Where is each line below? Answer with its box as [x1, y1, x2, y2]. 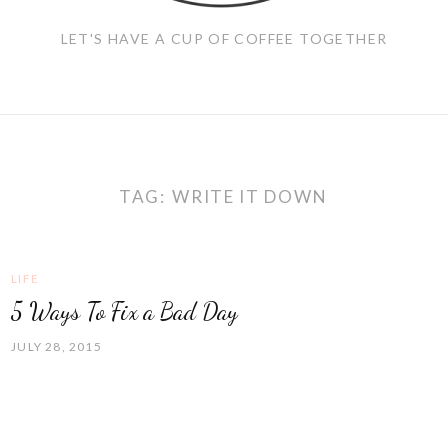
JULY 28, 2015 [11, 338, 102, 354]
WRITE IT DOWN [172, 185, 328, 207]
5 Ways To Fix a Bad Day [11, 296, 239, 326]
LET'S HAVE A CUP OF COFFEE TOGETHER [60, 30, 388, 47]
